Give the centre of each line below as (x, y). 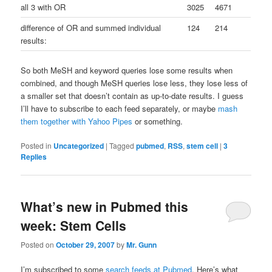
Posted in (36, 146)
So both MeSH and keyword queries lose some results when (127, 70)
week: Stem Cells (74, 226)
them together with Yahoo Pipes (77, 121)
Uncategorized (79, 146)
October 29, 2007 (86, 244)
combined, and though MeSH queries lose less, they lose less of (134, 83)
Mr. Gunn (142, 244)
